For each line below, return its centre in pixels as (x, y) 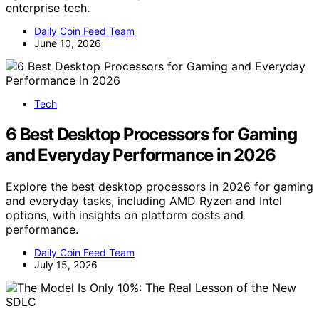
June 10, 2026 (68, 43)
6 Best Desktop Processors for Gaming (151, 134)
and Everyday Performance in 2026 (141, 155)
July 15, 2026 (66, 264)
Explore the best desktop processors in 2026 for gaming (159, 186)
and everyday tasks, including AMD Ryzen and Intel (144, 200)
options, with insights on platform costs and (125, 215)
